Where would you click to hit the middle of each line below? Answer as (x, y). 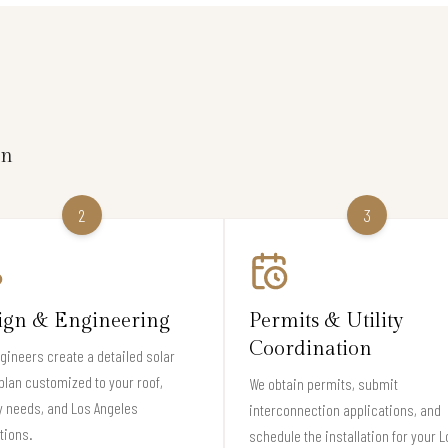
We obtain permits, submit (323, 383)
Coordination (310, 348)
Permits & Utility (326, 320)
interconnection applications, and (345, 409)
